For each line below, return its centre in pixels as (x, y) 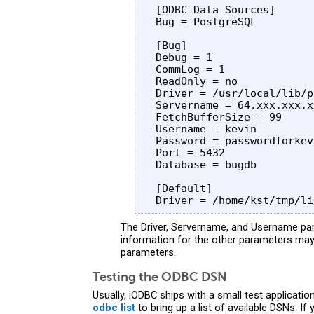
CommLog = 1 (187, 69)
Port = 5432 (187, 152)
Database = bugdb (203, 164)
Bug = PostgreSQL (206, 21)
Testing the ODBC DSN (160, 277)
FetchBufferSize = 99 (216, 116)
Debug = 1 (181, 57)
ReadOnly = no (193, 81)
